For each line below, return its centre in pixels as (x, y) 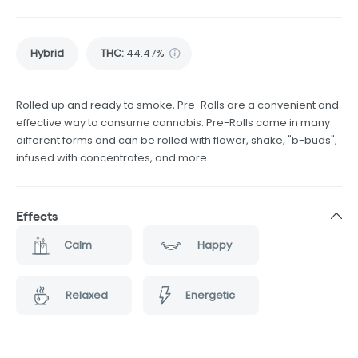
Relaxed (86, 295)
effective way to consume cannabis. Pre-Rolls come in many (173, 123)
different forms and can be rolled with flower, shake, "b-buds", (177, 141)
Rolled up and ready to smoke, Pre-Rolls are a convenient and (177, 105)
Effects (37, 217)
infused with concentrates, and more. (113, 158)
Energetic (210, 295)
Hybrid (47, 54)
